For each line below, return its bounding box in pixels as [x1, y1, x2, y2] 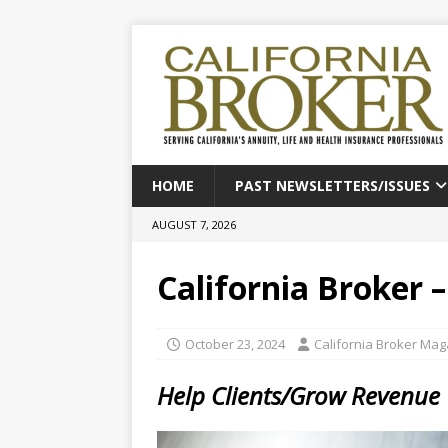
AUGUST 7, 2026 [152, 217, 236, 232]
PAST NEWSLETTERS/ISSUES [235, 176, 430, 195]
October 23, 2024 [185, 335, 285, 353]
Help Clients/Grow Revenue [157, 379, 440, 412]
